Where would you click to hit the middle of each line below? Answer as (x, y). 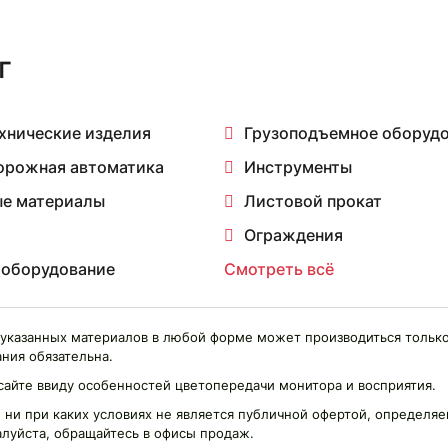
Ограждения (293, 235)
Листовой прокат (313, 201)
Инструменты (298, 167)
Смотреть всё (279, 269)
